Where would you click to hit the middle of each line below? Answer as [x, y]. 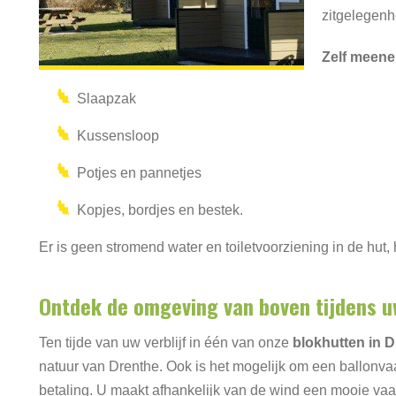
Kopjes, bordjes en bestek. [160, 210]
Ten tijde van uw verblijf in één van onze [166, 343]
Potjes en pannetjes [139, 173]
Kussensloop [118, 136]
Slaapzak [107, 99]
